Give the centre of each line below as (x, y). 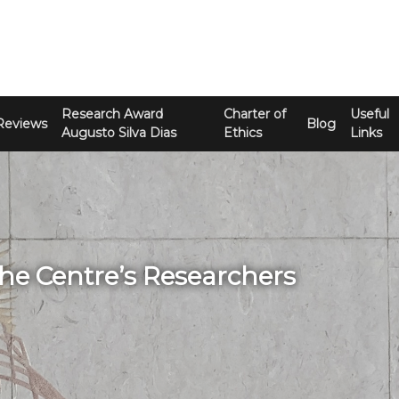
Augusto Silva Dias (118, 133)
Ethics (243, 133)
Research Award (112, 114)
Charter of (255, 114)
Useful (369, 114)
